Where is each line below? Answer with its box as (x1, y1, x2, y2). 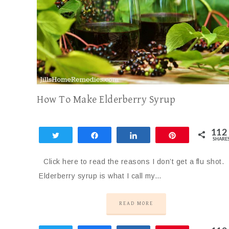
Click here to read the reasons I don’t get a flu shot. (39, 157, 224, 166)
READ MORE (119, 200, 154, 207)
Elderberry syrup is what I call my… (39, 171, 162, 180)
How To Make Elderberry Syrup (37, 94, 175, 106)
